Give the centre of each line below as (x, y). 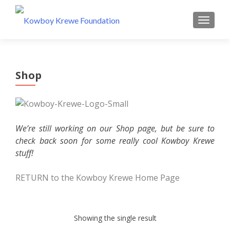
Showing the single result (115, 218)
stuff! (24, 153)
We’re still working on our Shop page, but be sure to (115, 128)
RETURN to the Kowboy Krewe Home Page (98, 177)
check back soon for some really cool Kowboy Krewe (115, 140)
